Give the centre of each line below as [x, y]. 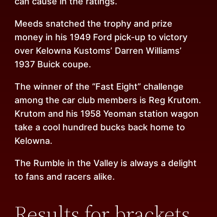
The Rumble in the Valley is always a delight [106, 163]
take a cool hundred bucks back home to [100, 127]
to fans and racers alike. [65, 177]
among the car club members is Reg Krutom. [108, 100]
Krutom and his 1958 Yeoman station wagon [107, 114]
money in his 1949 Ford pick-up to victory [101, 37]
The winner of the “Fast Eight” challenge [99, 87]
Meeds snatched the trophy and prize [94, 24]
